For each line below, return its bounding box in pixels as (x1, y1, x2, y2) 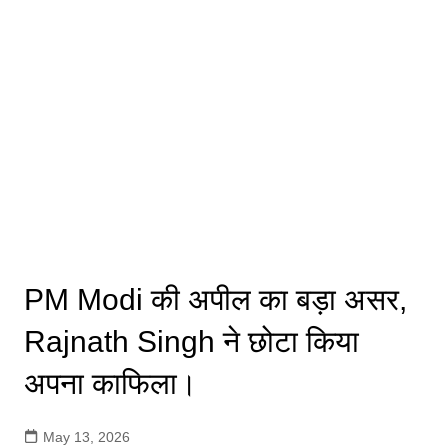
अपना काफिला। (23, 367, 197, 400)
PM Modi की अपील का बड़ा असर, (23, 283, 407, 316)
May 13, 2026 (42, 429, 130, 445)
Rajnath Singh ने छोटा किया (23, 325, 359, 358)
